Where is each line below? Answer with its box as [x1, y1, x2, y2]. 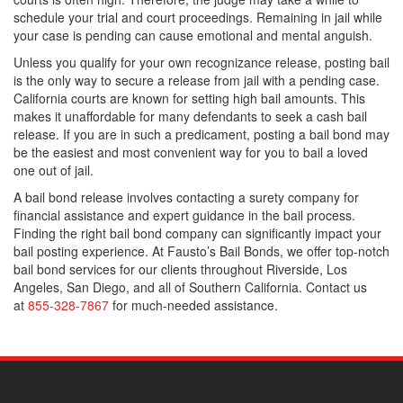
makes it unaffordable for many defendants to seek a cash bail [13, 107, 367, 126]
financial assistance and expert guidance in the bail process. [13, 206, 355, 225]
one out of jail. [13, 161, 94, 180]
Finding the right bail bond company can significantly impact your [13, 224, 381, 243]
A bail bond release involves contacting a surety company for [13, 188, 359, 207]
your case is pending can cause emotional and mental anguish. [13, 26, 372, 45]
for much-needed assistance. [109, 296, 278, 315]
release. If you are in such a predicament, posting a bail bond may [13, 125, 390, 144]
